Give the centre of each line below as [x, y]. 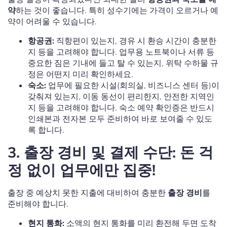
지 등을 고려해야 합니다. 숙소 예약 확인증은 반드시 [121, 108]
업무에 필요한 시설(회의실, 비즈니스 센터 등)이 [133, 85]
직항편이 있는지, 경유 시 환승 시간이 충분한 [135, 41]
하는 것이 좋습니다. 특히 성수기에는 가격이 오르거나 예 [117, 10]
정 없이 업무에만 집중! [82, 170]
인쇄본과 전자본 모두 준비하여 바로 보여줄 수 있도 [120, 119]
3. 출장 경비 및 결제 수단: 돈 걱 [110, 152]
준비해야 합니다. [38, 204]
